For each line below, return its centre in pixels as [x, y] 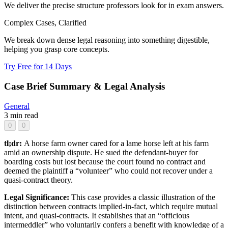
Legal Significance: [38, 197]
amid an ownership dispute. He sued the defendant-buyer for [101, 152]
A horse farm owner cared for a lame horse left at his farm [116, 143]
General [17, 106]
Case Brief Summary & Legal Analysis [84, 87]
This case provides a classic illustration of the [143, 197]
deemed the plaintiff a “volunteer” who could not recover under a [108, 170]
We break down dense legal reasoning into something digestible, [107, 40]
